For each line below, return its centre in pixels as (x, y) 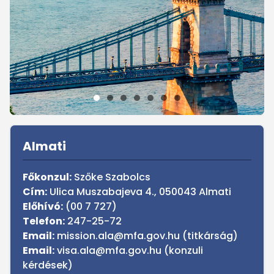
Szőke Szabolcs (112, 177)
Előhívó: (43, 206)
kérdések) (48, 265)
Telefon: (44, 221)
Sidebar (28, 131)
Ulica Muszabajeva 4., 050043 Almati (140, 192)
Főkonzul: (47, 177)
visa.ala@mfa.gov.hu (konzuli (129, 250)
